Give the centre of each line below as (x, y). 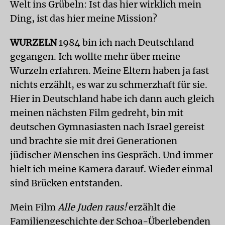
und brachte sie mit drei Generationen (94, 141)
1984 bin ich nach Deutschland (125, 42)
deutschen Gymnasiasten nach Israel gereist (107, 127)
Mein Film (34, 207)
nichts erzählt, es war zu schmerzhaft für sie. (109, 85)
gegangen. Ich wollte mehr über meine (95, 57)
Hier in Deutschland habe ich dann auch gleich (112, 99)
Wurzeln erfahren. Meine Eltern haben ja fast (109, 71)
